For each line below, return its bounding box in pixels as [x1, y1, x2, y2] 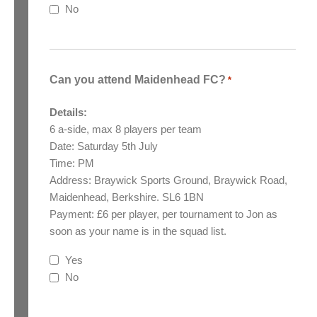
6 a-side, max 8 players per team [50, 123, 202, 136]
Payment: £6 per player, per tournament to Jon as [50, 208, 277, 221]
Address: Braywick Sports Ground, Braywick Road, [50, 174, 287, 187]
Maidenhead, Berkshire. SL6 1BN [50, 191, 204, 204]
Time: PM [50, 157, 94, 170]
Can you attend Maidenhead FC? [50, 74, 226, 86]
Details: [50, 106, 87, 119]
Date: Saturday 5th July [50, 140, 158, 153]
